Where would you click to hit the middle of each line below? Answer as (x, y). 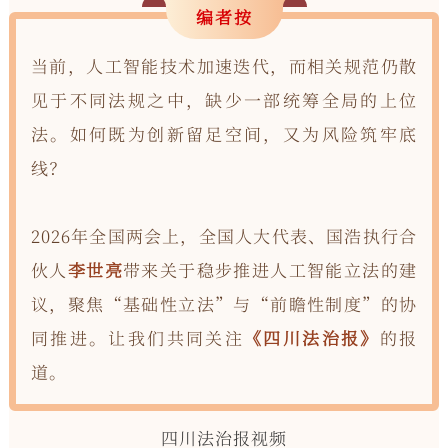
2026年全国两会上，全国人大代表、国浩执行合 (224, 235)
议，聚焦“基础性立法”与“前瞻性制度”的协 (224, 303)
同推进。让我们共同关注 (137, 337)
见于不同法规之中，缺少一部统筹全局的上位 (224, 99)
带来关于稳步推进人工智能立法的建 (270, 269)
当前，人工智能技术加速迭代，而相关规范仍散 (224, 65)
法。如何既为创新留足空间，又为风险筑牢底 (224, 133)
